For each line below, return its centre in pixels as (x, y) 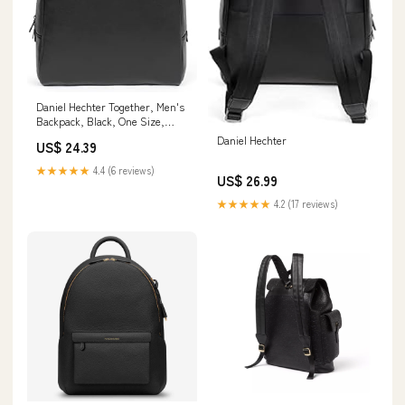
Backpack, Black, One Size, (100, 121)
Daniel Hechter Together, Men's (110, 107)
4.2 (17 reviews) (305, 203)
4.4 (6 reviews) (122, 170)
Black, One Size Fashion (94, 136)
